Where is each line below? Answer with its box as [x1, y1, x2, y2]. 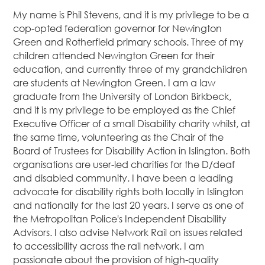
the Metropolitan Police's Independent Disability [13, 213, 227, 225]
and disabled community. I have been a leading [13, 172, 234, 185]
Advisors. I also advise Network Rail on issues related [13, 227, 243, 239]
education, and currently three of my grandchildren [13, 63, 248, 76]
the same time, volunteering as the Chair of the [13, 131, 224, 144]
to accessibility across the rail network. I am [13, 240, 205, 253]
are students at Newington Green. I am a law [13, 77, 216, 89]
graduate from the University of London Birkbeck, [13, 91, 232, 103]
